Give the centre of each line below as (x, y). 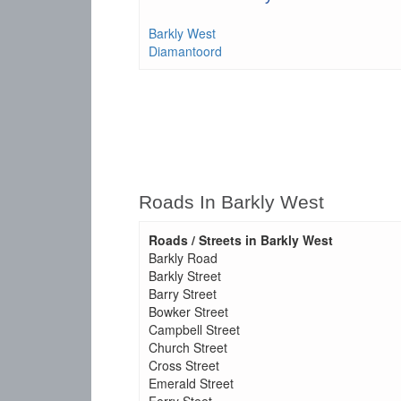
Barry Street (183, 294)
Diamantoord (185, 51)
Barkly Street (185, 276)
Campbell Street (194, 329)
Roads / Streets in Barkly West (241, 240)
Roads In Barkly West (231, 202)
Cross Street (184, 365)
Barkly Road (183, 258)
